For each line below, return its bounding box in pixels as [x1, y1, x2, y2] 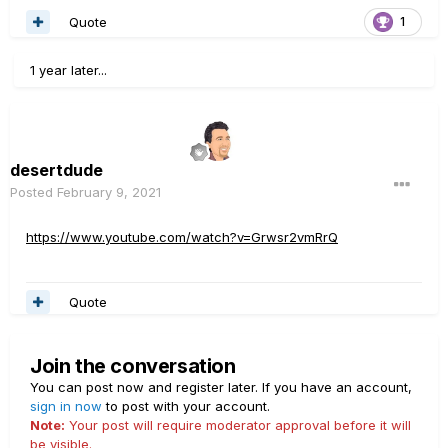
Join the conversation [30, 354, 236, 379]
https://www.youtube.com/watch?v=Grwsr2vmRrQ [26, 229, 338, 246]
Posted [10, 184, 57, 201]
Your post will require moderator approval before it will [65, 417, 411, 434]
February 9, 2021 [57, 184, 161, 201]
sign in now [30, 398, 102, 415]
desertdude [10, 160, 103, 181]
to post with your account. [102, 398, 270, 415]
